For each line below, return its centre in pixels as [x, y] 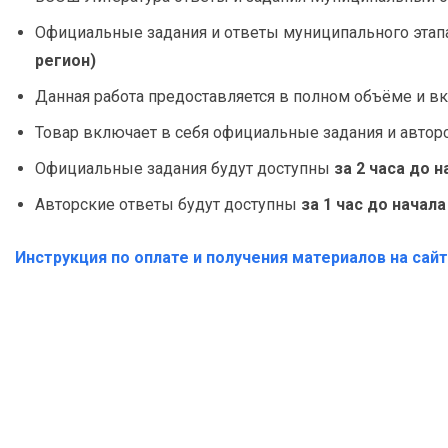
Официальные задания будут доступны [184, 168]
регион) [65, 60]
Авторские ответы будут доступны [168, 204]
